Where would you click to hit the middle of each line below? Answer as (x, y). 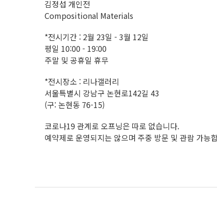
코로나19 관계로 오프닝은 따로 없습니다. (112, 126)
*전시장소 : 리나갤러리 (82, 81)
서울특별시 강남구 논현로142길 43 (102, 93)
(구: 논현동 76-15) (75, 105)
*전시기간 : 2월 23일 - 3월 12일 (97, 37)
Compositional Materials (89, 15)
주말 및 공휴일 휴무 (77, 60)
